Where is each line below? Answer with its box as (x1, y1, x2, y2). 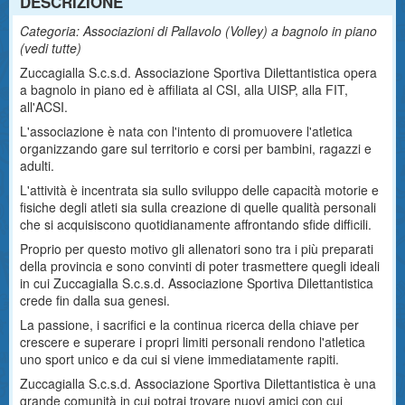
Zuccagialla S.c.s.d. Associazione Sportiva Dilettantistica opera (20, 63, 377, 81)
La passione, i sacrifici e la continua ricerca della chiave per (20, 316, 359, 334)
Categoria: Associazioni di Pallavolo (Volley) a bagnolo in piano (20, 22, 377, 40)
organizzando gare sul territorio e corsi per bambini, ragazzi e (20, 139, 372, 157)
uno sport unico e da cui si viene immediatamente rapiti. (20, 350, 339, 368)
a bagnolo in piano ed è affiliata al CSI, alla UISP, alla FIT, (20, 80, 348, 99)
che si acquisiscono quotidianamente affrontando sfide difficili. (20, 215, 372, 233)
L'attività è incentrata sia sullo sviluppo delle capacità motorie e (20, 181, 379, 199)
